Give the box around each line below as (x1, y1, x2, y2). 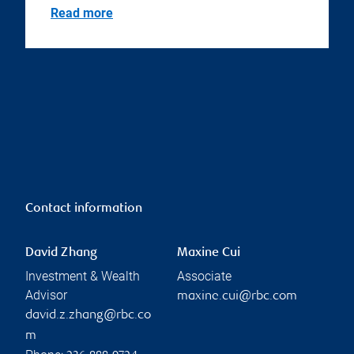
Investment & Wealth (25, 269, 140, 284)
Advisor (25, 288, 67, 303)
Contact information (25, 202, 142, 217)
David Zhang (25, 247, 97, 261)
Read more (51, 6, 113, 21)
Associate (177, 269, 232, 284)
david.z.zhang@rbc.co (25, 309, 151, 323)
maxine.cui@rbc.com (177, 290, 297, 304)
